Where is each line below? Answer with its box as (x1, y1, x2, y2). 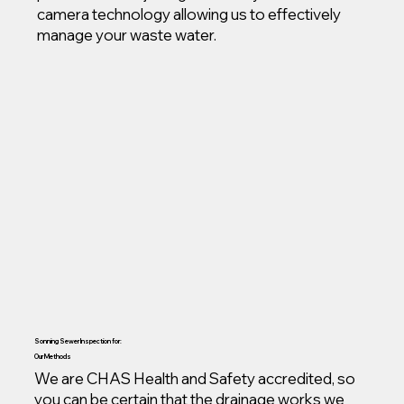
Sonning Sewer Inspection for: (34, 336, 123, 345)
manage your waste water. (37, 25, 217, 45)
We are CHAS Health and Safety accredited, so (34, 369, 356, 389)
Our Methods (34, 353, 72, 362)
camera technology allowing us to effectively (37, 5, 342, 24)
